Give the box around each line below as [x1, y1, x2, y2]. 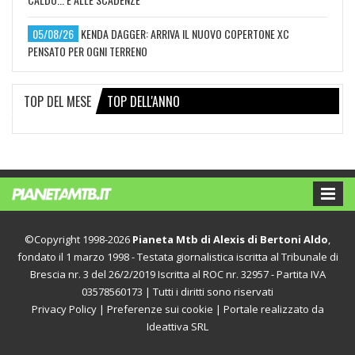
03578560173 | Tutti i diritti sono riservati [82, 284, 273, 299]
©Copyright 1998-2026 [25, 231, 132, 246]
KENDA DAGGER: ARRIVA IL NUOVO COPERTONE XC [81, 25, 289, 42]
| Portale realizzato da [212, 301, 324, 316]
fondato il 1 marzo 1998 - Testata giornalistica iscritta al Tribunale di [17, 249, 338, 264]
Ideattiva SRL [147, 319, 208, 334]
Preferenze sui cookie [106, 301, 213, 316]
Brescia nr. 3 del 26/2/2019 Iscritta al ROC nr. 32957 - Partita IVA [29, 266, 326, 281]
